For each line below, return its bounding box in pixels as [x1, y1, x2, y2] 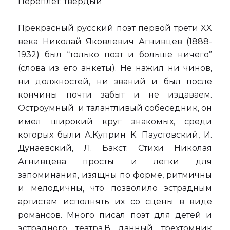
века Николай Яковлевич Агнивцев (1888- [18, 36, 212, 46]
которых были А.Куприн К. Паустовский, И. [18, 130, 212, 140]
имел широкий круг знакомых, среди [18, 117, 212, 126]
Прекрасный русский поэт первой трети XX [18, 23, 212, 33]
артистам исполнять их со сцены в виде [18, 197, 212, 206]
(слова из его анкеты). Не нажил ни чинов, [18, 63, 212, 73]
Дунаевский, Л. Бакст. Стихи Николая [18, 143, 212, 153]
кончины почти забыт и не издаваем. [18, 90, 212, 100]
